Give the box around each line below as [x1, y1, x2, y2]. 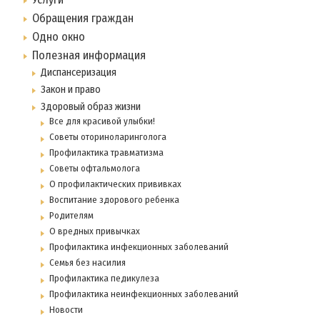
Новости [49, 304, 83, 316]
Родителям [49, 210, 94, 221]
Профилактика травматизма [49, 147, 164, 159]
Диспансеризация [41, 66, 116, 79]
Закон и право [41, 83, 101, 96]
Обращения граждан [32, 11, 134, 26]
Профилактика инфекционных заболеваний [49, 241, 229, 253]
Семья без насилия [49, 257, 126, 269]
